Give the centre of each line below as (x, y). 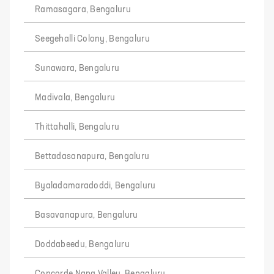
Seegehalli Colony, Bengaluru (92, 39)
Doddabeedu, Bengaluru (82, 244)
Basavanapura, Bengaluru (87, 215)
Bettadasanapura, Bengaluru (92, 156)
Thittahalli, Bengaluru (77, 127)
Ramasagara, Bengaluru (83, 9)
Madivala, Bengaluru (75, 98)
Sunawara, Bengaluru (77, 68)
